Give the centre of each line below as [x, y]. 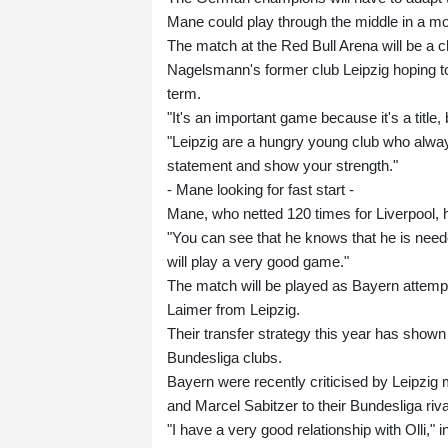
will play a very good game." [258, 262]
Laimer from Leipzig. [233, 310]
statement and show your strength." [282, 166]
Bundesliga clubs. [224, 358]
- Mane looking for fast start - [260, 190]
